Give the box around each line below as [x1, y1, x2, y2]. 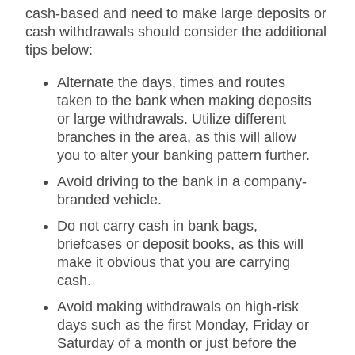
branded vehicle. [57, 191, 162, 208]
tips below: [25, 41, 93, 58]
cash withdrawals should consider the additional [25, 23, 326, 40]
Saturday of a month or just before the [57, 334, 296, 351]
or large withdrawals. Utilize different [57, 110, 286, 127]
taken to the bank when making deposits [57, 92, 311, 109]
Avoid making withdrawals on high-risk [57, 298, 299, 315]
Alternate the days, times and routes [57, 74, 285, 90]
